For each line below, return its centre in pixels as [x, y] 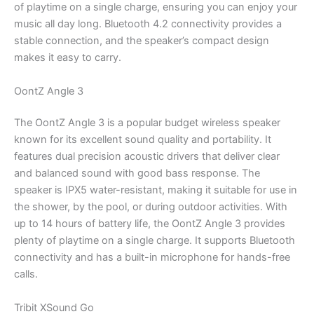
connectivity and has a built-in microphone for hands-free [152, 258]
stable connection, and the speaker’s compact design [142, 41]
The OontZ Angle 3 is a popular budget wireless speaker [147, 123]
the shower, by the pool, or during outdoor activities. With [151, 207]
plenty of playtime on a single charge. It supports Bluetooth [155, 241]
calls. [26, 274]
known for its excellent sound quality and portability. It [143, 140]
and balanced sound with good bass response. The [137, 173]
